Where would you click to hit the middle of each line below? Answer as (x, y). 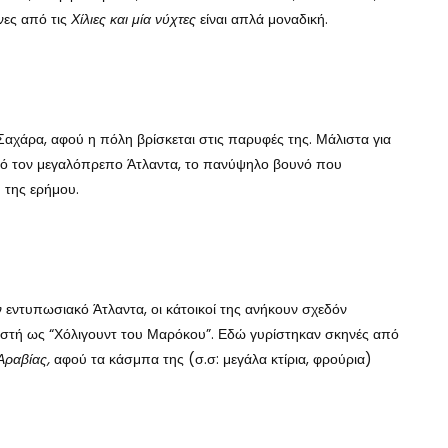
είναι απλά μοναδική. (262, 18)
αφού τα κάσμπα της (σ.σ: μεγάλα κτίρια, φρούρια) (213, 358)
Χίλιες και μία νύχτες (133, 18)
